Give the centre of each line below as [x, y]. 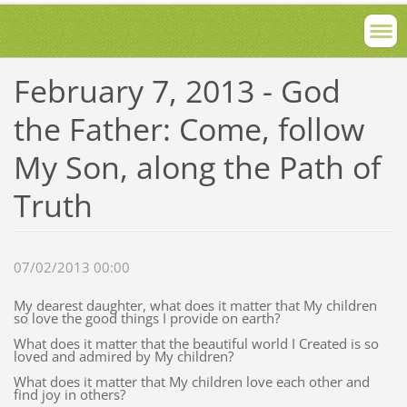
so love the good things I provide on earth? [146, 318]
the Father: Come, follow [189, 129]
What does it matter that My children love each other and [191, 382]
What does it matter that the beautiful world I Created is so [196, 344]
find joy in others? [69, 395]
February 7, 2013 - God [177, 90]
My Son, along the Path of [197, 167]
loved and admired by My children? [123, 357]
